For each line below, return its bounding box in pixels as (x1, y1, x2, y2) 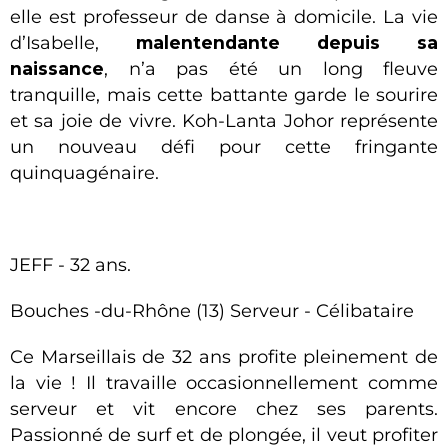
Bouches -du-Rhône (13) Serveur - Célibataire (10, 300, 414, 322)
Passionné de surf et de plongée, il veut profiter (10, 424, 438, 446)
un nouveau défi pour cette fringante (10, 136, 438, 158)
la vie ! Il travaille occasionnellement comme (10, 372, 438, 394)
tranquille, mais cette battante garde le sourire (10, 84, 438, 106)
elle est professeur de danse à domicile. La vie (10, 6, 438, 28)
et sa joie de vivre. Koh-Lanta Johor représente (10, 110, 438, 132)
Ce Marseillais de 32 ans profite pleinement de (10, 346, 438, 368)
